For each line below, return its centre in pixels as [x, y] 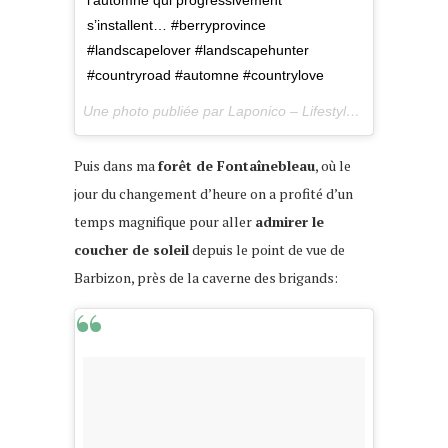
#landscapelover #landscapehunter [198, 50]
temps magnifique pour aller [164, 222]
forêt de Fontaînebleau [236, 166]
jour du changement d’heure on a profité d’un [213, 194]
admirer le [289, 222]
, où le [333, 166]
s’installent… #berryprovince [176, 25]
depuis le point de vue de [267, 250]
